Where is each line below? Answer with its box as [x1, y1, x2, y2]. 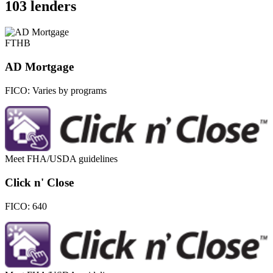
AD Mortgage [5, 60, 74, 73]
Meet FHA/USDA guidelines [5, 154, 118, 165]
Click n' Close [5, 176, 74, 190]
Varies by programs [32, 85, 107, 96]
